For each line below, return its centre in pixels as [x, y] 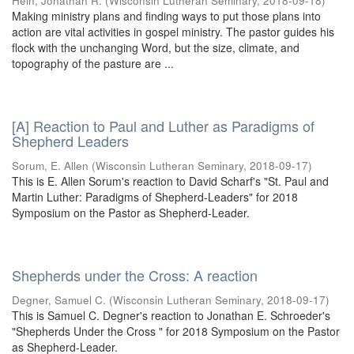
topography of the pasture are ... [93, 63]
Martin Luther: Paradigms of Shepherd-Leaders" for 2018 [155, 197]
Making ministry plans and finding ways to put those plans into [166, 16]
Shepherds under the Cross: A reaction [135, 275]
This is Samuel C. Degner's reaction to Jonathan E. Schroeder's [171, 315]
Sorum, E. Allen [50, 166]
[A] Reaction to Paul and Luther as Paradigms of [163, 126]
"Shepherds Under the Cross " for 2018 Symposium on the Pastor [176, 331]
